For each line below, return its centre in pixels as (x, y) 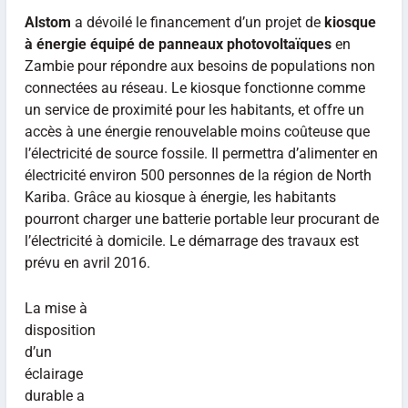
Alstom (47, 22)
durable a (54, 395)
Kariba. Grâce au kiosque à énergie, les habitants (180, 197)
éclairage (53, 373)
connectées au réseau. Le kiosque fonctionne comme (194, 88)
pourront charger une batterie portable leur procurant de (201, 219)
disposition (60, 330)
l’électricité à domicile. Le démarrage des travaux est (191, 241)
